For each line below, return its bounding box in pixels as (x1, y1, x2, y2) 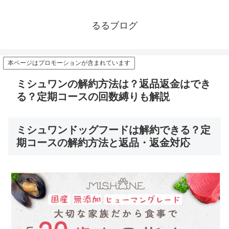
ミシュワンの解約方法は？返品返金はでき (16, 78, 211, 90)
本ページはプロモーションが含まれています (8, 59, 130, 67)
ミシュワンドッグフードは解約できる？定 (16, 124, 211, 136)
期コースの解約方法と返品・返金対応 (16, 137, 190, 149)
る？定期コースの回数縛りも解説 (16, 91, 170, 103)
